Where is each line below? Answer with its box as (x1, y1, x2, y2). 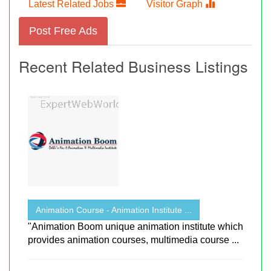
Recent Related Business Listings (19, 54, 248, 77)
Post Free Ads (29, 24, 97, 37)
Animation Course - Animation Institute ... (36, 204, 192, 215)
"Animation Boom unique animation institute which (28, 221, 243, 232)
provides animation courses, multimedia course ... (28, 234, 239, 245)
